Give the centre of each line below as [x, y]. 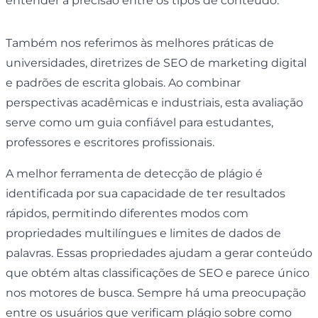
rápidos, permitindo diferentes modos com [127, 213]
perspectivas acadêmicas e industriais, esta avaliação [154, 102]
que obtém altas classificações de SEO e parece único [158, 273]
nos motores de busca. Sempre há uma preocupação [156, 292]
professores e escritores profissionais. [110, 142]
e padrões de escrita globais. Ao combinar [123, 82]
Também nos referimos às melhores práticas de [140, 43]
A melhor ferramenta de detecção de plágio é [134, 173]
